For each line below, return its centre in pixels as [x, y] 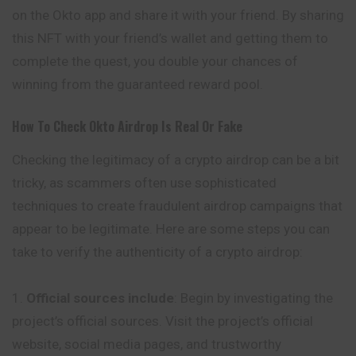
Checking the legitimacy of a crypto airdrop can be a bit [176, 160]
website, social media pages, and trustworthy [147, 344]
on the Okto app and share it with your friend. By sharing [178, 15]
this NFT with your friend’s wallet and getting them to [170, 38]
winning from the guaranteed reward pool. [137, 84]
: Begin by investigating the [253, 298]
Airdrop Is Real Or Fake [180, 127]
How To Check [50, 127]
